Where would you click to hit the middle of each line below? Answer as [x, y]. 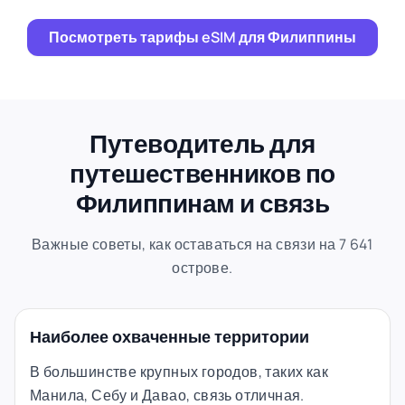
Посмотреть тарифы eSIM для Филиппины [202, 37]
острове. [202, 267]
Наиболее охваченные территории [170, 336]
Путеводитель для [202, 142]
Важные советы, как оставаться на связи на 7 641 [202, 244]
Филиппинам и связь [202, 202]
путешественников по [202, 172]
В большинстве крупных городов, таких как [179, 371]
